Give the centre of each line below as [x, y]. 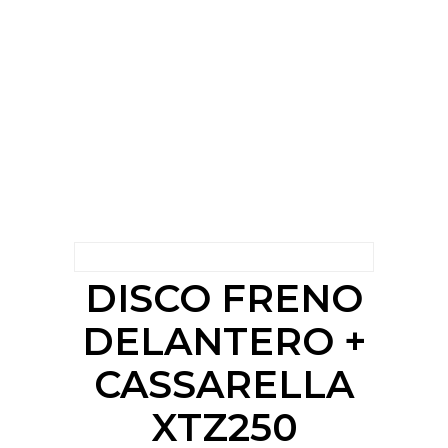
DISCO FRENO [224, 299]
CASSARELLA [224, 385]
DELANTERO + [224, 342]
